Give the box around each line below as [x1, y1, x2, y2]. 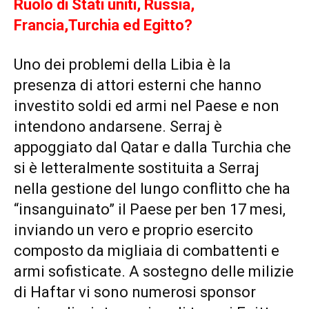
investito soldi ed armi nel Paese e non [14, 97, 279, 115]
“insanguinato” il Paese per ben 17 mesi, [14, 201, 286, 219]
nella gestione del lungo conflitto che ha [14, 180, 290, 198]
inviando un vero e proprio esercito [14, 221, 253, 239]
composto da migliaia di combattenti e [14, 242, 279, 260]
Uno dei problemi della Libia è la [14, 56, 231, 74]
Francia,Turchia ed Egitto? [14, 17, 192, 34]
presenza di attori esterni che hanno [14, 77, 261, 94]
